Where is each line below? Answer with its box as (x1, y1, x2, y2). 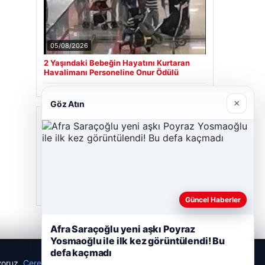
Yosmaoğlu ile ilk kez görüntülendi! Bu (50, 235, 225, 247)
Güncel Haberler (185, 195, 241, 204)
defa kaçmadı (50, 247, 112, 258)
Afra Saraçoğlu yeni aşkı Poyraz (50, 223, 196, 235)
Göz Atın (50, 98, 85, 109)
